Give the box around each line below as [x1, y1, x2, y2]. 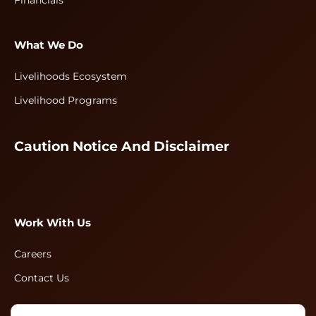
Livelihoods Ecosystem [14, 70, 127, 83]
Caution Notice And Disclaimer [14, 138, 229, 155]
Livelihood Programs [14, 94, 117, 107]
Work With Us [14, 217, 91, 230]
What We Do [14, 39, 83, 52]
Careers [14, 248, 51, 261]
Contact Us [14, 272, 69, 285]
